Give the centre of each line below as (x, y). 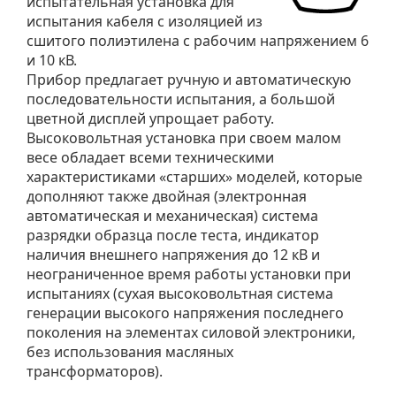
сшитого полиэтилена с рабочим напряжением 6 (198, 40)
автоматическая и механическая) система (172, 215)
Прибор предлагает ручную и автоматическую (189, 79)
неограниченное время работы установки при (189, 274)
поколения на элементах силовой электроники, (191, 332)
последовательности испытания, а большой (181, 99)
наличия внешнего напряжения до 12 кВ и (173, 254)
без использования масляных (130, 351)
